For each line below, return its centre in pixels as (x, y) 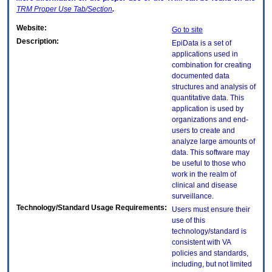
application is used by (208, 109)
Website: (32, 28)
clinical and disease (205, 185)
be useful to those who (209, 164)
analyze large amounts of (213, 142)
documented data (201, 76)
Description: (38, 42)
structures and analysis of (214, 87)
